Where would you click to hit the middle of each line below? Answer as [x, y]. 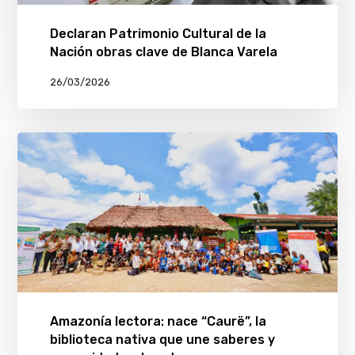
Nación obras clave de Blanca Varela [163, 52]
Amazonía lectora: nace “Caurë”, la [158, 321]
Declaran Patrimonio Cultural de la [158, 34]
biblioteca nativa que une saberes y [162, 339]
